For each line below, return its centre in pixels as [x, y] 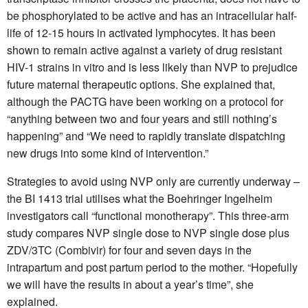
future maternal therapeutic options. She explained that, [141, 84]
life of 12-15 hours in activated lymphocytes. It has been [141, 32]
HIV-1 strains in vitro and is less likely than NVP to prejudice [152, 67]
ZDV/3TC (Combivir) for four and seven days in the [129, 250]
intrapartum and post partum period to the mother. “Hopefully [152, 267]
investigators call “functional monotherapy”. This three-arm [148, 215]
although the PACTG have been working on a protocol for [145, 101]
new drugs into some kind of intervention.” [108, 153]
